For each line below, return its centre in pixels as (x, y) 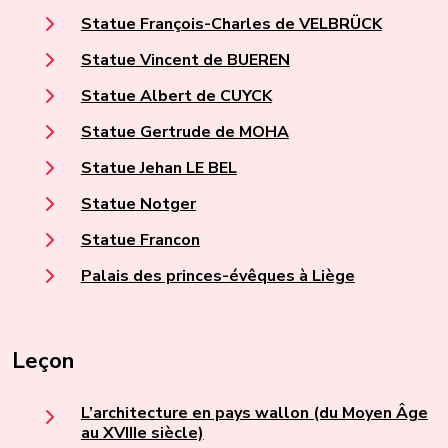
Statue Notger (138, 204)
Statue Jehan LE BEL (158, 168)
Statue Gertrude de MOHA (184, 132)
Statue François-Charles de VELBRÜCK (231, 24)
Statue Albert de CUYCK (176, 96)
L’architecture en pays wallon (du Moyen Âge (254, 412)
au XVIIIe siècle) (142, 432)
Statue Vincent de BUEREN (185, 60)
